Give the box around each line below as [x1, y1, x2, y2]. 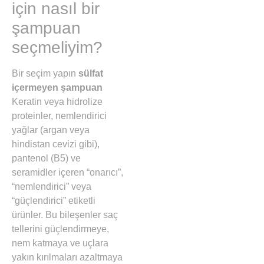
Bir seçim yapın [12, 68, 78, 78]
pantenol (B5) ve [12, 153, 81, 163]
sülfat [78, 68, 103, 78]
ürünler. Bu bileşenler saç [12, 209, 118, 220]
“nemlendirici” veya [12, 181, 91, 192]
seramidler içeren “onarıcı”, [12, 167, 123, 177]
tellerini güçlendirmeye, [12, 223, 109, 234]
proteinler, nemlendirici [12, 110, 107, 121]
